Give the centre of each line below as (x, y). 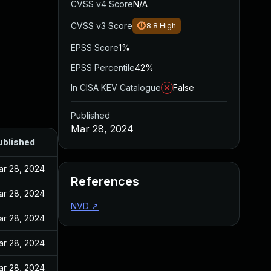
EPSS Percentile (103, 67)
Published (90, 115)
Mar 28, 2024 (102, 129)
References (105, 181)
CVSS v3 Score (102, 26)
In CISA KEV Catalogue (116, 87)
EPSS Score (95, 47)
